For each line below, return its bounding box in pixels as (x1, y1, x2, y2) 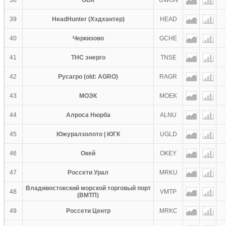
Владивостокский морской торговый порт (25, 185, 151, 192)
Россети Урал (68, 169, 108, 176)
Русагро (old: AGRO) (58, 73, 118, 80)
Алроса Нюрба (66, 111, 110, 119)
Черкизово (72, 35, 104, 42)
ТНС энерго (71, 54, 105, 61)
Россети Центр (66, 207, 110, 214)
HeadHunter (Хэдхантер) (51, 16, 125, 23)
